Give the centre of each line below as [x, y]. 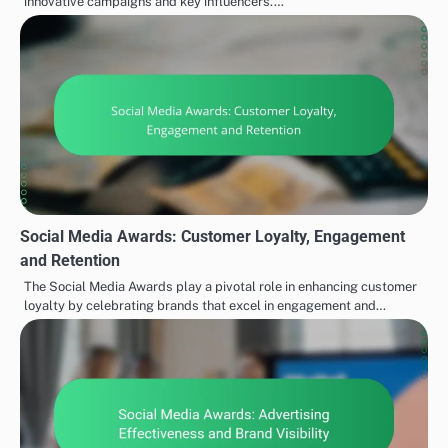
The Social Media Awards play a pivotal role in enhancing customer [220, 286]
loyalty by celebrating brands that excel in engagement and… [205, 305]
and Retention [70, 260]
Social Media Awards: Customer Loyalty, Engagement [212, 236]
